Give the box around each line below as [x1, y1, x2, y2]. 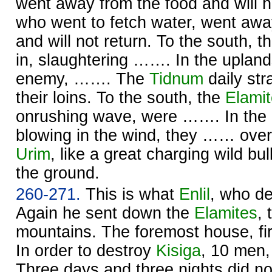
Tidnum [149, 69, 203, 88]
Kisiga [156, 241, 201, 260]
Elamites [194, 203, 257, 222]
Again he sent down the [16, 203, 194, 222]
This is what [81, 185, 179, 203]
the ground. [16, 163, 100, 182]
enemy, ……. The [16, 69, 149, 88]
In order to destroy [16, 241, 156, 260]
